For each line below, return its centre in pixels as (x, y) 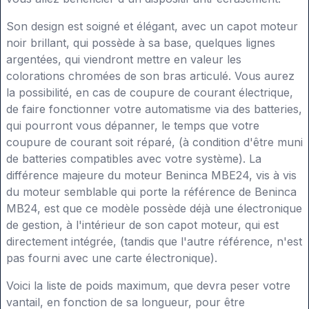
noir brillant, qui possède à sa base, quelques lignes (141, 43)
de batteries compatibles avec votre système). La (134, 159)
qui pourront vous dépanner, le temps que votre (133, 126)
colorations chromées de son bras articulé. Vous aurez (150, 76)
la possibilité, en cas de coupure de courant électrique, (150, 93)
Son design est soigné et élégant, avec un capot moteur (152, 27)
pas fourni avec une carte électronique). (112, 258)
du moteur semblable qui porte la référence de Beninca (151, 192)
